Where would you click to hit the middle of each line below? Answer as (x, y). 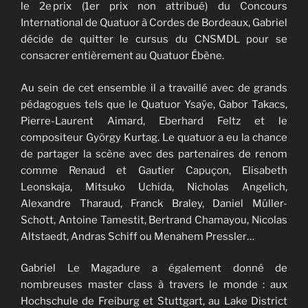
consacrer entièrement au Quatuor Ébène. (123, 56)
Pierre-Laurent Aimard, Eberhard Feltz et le (154, 121)
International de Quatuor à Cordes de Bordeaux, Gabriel (154, 23)
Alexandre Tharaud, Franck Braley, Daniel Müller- (154, 203)
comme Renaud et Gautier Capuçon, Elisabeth (154, 170)
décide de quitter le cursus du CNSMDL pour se (154, 40)
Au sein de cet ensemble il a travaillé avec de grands (154, 88)
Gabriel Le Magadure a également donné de (154, 268)
